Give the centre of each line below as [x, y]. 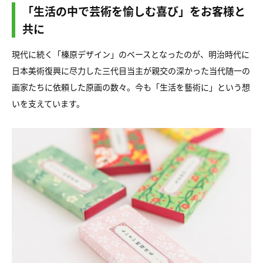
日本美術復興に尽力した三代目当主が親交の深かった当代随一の [131, 70]
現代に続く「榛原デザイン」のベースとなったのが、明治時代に [131, 54]
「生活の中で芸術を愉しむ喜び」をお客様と [134, 11]
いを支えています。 [48, 103]
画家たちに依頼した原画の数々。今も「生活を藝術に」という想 [131, 87]
